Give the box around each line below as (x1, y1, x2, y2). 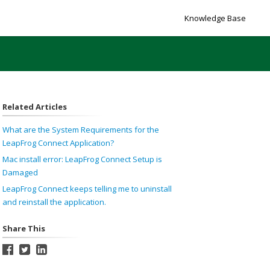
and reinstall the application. (2, 196, 106, 207)
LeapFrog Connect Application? (2, 137, 114, 148)
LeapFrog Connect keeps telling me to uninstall (2, 183, 172, 194)
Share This (2, 223, 45, 234)
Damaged (2, 167, 38, 178)
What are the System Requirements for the (2, 124, 159, 135)
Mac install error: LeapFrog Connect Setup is (2, 154, 162, 165)
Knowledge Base (184, 13, 246, 24)
